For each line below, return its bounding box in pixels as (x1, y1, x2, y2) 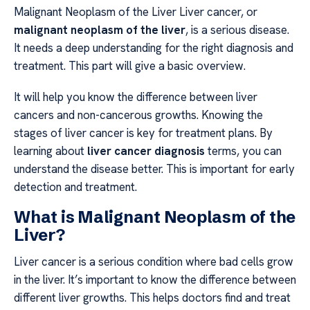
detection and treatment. (14, 179, 137, 194)
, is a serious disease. (185, 22, 289, 38)
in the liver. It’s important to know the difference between (14, 272, 296, 288)
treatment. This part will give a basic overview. (14, 58, 246, 74)
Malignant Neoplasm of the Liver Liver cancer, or (14, 4, 257, 20)
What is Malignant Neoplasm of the (14, 207, 296, 228)
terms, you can (205, 143, 282, 158)
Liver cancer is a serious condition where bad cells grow (14, 254, 293, 270)
